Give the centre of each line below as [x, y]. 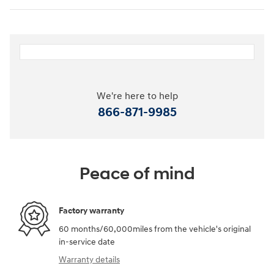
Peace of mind [137, 174]
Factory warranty [91, 211]
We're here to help [137, 96]
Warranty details [89, 259]
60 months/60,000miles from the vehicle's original [155, 229]
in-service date [87, 242]
